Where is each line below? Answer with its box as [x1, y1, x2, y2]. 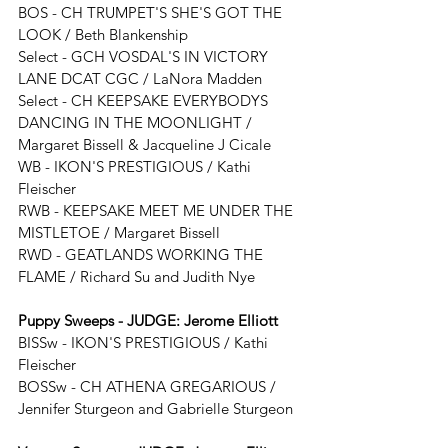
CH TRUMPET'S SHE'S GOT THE [61, 3, 286, 22]
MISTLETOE [18, 223, 100, 242]
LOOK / [18, 25, 75, 44]
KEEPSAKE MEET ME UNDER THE [63, 201, 297, 220]
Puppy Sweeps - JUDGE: [18, 311, 184, 330]
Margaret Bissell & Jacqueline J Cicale [18, 135, 271, 154]
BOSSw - [18, 377, 80, 396]
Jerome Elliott [184, 311, 278, 330]
